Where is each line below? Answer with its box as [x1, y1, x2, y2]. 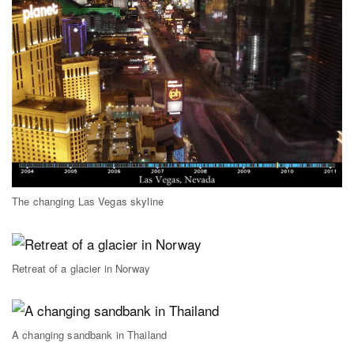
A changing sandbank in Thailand [12, 327, 168, 343]
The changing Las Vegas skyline [12, 194, 164, 209]
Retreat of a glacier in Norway [12, 260, 150, 276]
